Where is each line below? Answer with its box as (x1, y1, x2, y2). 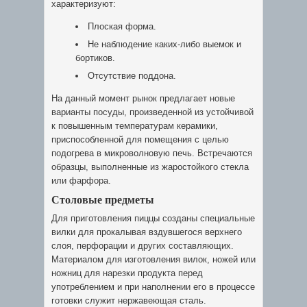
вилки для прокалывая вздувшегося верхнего (51, 227, 242, 237)
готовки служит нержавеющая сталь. (51, 295, 206, 306)
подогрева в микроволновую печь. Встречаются (51, 148, 252, 158)
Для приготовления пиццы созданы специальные (51, 213, 255, 223)
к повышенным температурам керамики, (51, 121, 218, 131)
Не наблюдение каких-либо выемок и (88, 39, 241, 49)
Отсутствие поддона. (88, 71, 176, 81)
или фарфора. (51, 175, 111, 186)
